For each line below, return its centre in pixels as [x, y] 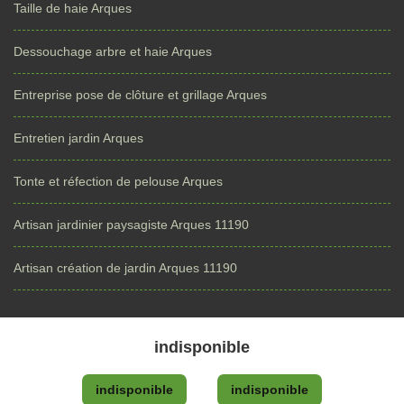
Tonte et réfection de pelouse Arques [118, 181]
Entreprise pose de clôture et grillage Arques [140, 95]
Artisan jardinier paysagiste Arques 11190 [131, 225]
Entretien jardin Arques [78, 138]
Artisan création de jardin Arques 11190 [125, 268]
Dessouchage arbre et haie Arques [113, 51]
